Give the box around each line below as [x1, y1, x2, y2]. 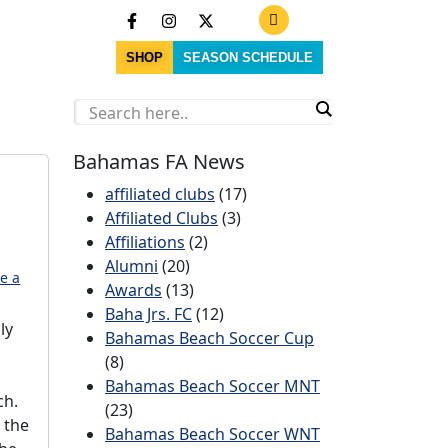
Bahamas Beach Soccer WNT [105, 423, 320, 445]
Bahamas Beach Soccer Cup [105, 327, 314, 349]
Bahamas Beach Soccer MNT [105, 375, 320, 397]
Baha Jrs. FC [105, 303, 192, 325]
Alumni [105, 255, 158, 277]
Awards [105, 279, 162, 301]
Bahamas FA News [73, 148, 245, 175]
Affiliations [105, 231, 185, 253]
